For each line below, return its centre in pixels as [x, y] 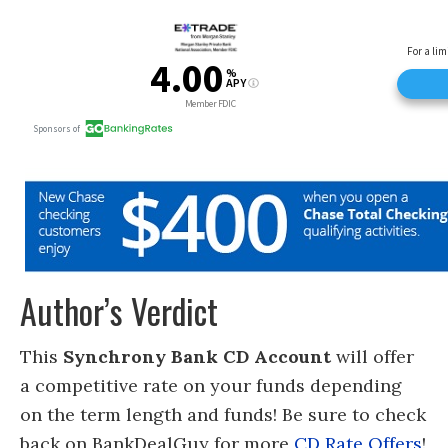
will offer [372, 356]
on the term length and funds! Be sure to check [223, 414]
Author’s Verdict [119, 310]
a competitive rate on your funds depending [211, 385]
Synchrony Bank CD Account [197, 356]
